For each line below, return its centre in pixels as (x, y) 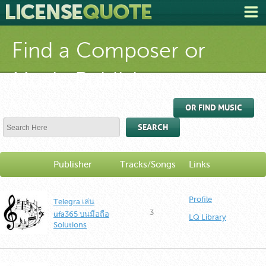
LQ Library (208, 217)
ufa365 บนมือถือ (81, 214)
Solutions (70, 225)
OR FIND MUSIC (214, 108)
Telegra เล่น (74, 202)
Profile (200, 199)
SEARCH (153, 127)
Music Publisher (88, 80)
